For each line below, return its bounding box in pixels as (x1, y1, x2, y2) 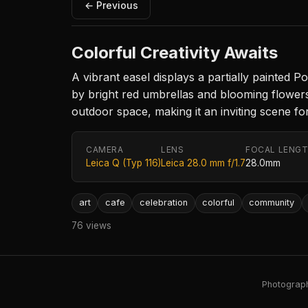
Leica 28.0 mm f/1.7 (161, 157, 245, 169)
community (249, 197, 295, 208)
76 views (71, 219, 111, 231)
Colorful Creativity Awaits (71, 43, 278, 63)
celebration (139, 197, 188, 208)
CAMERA (86, 144, 124, 155)
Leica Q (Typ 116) (86, 157, 161, 169)
